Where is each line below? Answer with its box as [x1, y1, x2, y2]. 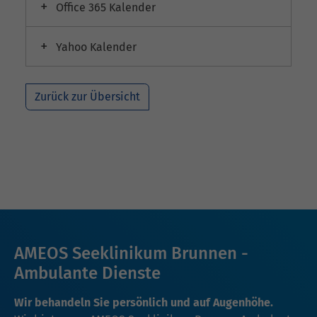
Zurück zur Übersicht [35, 90, 140, 104]
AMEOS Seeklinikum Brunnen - [14, 243, 248, 264]
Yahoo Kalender [53, 40, 137, 54]
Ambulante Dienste [14, 263, 161, 284]
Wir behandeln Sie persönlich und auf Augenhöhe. [14, 296, 273, 310]
